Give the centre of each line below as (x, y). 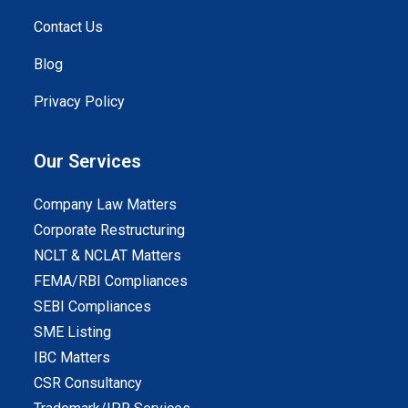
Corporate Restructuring (110, 230)
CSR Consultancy (88, 383)
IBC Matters (72, 358)
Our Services (88, 162)
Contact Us (69, 27)
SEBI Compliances (93, 307)
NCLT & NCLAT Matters (108, 256)
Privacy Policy (80, 102)
